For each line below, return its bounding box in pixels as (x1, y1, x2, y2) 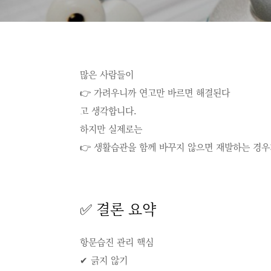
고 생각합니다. (80, 104, 137, 117)
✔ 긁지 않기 (80, 253, 128, 266)
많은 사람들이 (80, 68, 134, 80)
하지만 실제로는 (80, 122, 142, 135)
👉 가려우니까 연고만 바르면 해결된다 (80, 86, 230, 99)
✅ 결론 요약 (80, 198, 156, 219)
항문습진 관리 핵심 (80, 235, 154, 248)
